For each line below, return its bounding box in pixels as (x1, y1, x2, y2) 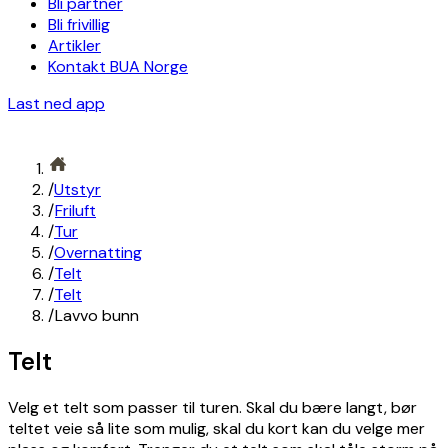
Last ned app (8, 93, 105, 114)
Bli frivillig (48, 14, 110, 35)
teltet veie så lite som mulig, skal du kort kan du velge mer (8, 417, 425, 439)
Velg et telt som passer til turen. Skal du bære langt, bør (8, 396, 417, 418)
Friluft (55, 200, 96, 221)
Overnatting (54, 242, 142, 263)
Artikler (48, 35, 101, 56)
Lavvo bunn (55, 305, 139, 326)
